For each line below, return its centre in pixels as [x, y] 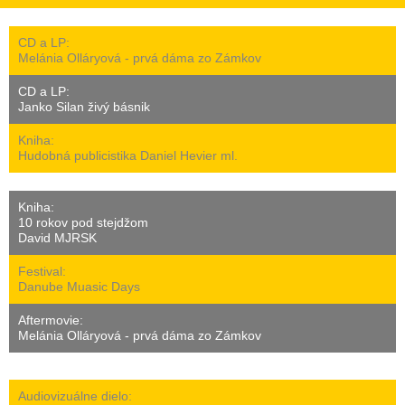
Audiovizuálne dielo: [75, 396]
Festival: [42, 271]
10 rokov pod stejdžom [83, 222]
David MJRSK [57, 238]
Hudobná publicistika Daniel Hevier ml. [128, 155]
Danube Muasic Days [79, 287]
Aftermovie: [51, 320]
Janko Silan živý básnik [84, 107]
